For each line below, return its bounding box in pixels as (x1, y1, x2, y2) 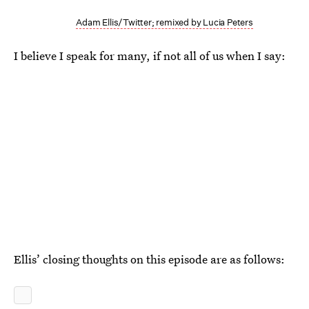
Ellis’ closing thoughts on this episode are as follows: (14, 250, 285, 267)
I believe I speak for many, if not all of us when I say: (14, 47, 286, 63)
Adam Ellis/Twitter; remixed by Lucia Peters (76, 16, 253, 28)
